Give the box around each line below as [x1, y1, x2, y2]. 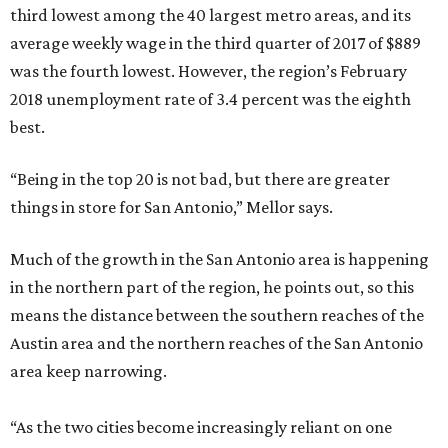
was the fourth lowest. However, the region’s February [10, 61, 407, 81]
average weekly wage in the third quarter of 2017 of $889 [10, 33, 421, 53]
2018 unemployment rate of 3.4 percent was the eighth [10, 89, 411, 109]
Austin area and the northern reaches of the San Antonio [10, 333, 423, 353]
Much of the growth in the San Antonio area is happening [10, 249, 429, 269]
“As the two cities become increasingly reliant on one [10, 417, 392, 437]
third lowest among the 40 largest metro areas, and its [10, 5, 411, 25]
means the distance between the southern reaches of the [10, 305, 424, 325]
